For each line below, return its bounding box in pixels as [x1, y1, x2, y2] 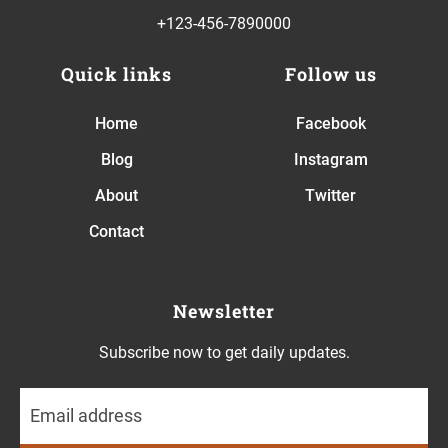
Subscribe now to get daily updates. [98, 342, 350, 362]
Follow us [284, 61, 377, 86]
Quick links [61, 61, 173, 86]
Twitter [305, 185, 357, 205]
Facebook [295, 113, 366, 133]
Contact [89, 221, 145, 241]
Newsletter [173, 298, 275, 323]
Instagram [293, 149, 368, 169]
